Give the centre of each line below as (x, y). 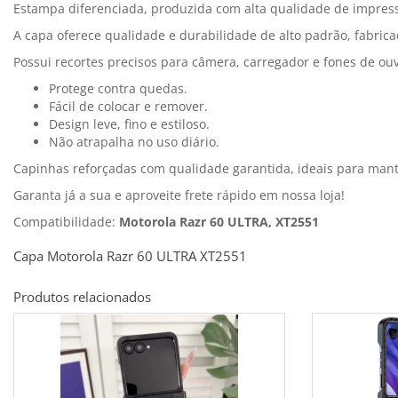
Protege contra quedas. (118, 89)
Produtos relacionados (82, 297)
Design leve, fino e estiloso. (129, 124)
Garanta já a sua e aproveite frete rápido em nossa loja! (179, 195)
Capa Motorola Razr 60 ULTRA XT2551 (130, 256)
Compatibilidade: (66, 222)
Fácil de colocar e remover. (128, 107)
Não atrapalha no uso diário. (134, 142)
